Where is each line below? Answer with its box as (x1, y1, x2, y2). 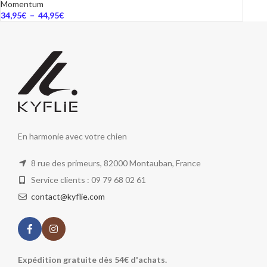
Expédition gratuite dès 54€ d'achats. (18, 254, 167, 265)
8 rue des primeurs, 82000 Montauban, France (29, 158, 201, 168)
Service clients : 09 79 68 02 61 (29, 175, 146, 185)
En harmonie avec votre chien (18, 131, 127, 141)
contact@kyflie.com (31, 191, 105, 201)
